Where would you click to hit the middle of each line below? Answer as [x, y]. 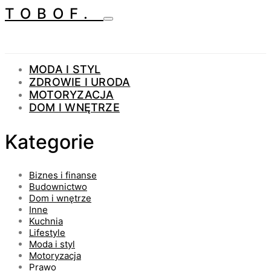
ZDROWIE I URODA [80, 82]
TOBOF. [54, 14]
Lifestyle [47, 233]
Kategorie [50, 142]
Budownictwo [58, 187]
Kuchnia [46, 221]
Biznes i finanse [63, 175]
